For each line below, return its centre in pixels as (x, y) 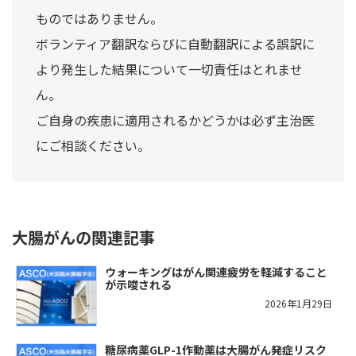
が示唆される (138, 284)
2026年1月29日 (298, 303)
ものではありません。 (99, 18)
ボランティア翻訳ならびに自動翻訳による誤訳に (175, 43)
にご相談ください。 (93, 145)
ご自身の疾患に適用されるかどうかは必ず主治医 (175, 120)
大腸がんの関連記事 (83, 237)
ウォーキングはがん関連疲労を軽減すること (216, 271)
